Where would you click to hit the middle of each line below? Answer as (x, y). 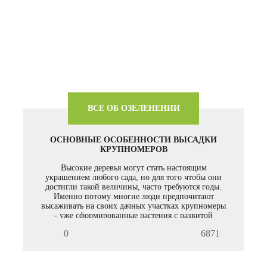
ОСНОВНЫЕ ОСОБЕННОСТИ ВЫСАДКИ (133, 140)
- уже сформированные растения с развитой (133, 216)
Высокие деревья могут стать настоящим (133, 168)
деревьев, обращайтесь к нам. (133, 235)
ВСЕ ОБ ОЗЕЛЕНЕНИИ (133, 108)
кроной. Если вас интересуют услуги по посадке (133, 225)
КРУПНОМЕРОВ (133, 150)
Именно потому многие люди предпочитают (133, 197)
